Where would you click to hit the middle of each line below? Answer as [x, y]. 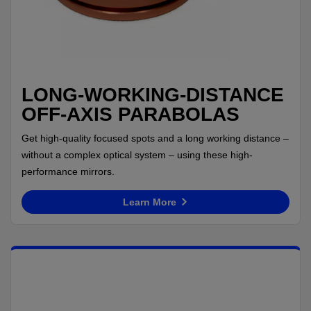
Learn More [151, 202]
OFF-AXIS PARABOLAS [131, 114]
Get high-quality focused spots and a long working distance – [155, 138]
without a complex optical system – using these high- [137, 154]
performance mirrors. [68, 171]
